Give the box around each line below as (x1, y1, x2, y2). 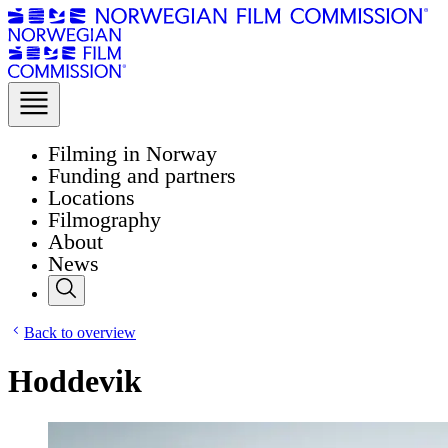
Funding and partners (48, 163, 236, 188)
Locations (48, 185, 135, 210)
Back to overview (24, 324, 136, 341)
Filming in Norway (48, 141, 217, 166)
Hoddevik (8, 363, 142, 400)
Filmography (48, 207, 161, 232)
